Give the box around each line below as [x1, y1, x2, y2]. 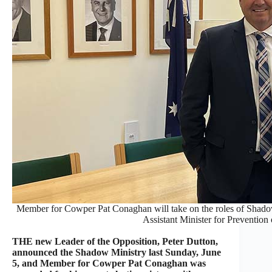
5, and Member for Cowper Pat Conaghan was [12, 258, 206, 268]
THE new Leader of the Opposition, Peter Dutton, [12, 236, 218, 246]
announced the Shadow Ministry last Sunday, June [12, 247, 221, 257]
